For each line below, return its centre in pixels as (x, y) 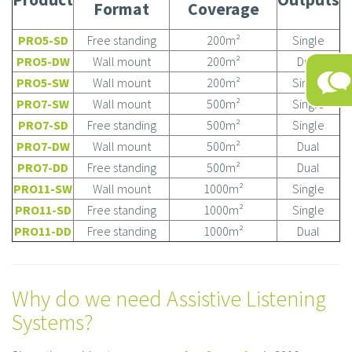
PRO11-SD (43, 210)
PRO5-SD (43, 40)
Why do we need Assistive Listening (169, 299)
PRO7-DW (43, 147)
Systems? (52, 323)
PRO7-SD (43, 125)
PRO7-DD (43, 168)
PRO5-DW (43, 62)
